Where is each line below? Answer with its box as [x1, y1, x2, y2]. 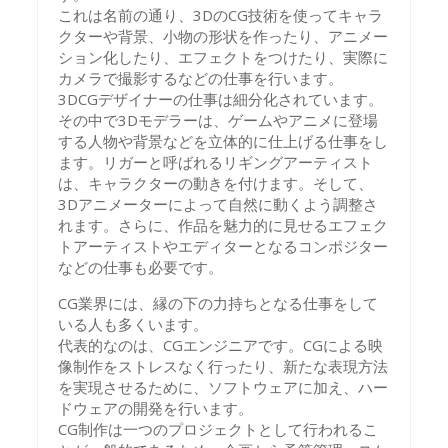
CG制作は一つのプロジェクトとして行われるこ [58, 419, 379, 439]
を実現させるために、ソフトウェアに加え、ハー [58, 377, 389, 397]
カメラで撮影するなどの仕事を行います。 [58, 68, 344, 88]
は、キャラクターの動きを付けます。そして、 [58, 173, 374, 193]
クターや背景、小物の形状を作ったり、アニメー [58, 26, 389, 46]
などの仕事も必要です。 [58, 257, 224, 277]
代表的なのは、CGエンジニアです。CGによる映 [58, 335, 384, 355]
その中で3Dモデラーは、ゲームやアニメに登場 [58, 110, 379, 130]
